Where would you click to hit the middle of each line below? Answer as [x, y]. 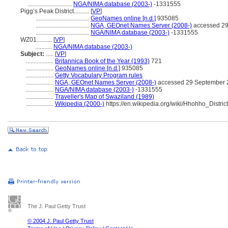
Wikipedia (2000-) [80, 104]
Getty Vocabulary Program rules [99, 75]
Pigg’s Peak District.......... [55, 11]
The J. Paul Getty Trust [56, 206]
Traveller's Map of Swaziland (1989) [105, 97]
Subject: [32, 54]
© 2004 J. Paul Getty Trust [61, 221]
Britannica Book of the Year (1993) [102, 61]
